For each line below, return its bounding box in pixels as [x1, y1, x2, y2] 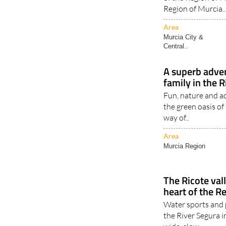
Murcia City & [163, 33, 204, 41]
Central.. [163, 42, 189, 50]
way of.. [163, 112, 189, 123]
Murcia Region [163, 142, 206, 150]
